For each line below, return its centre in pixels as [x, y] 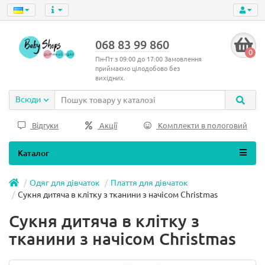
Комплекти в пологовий [202, 126]
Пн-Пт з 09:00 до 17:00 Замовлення [148, 59]
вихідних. [110, 78]
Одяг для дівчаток [65, 183]
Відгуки [44, 126]
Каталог [33, 153]
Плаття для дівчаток [149, 183]
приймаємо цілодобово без [137, 69]
